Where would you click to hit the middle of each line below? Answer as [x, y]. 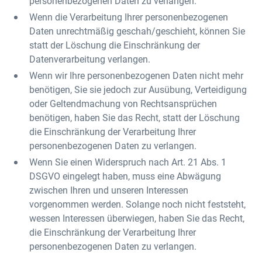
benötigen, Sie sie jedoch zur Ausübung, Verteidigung [138, 89]
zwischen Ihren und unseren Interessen [109, 190]
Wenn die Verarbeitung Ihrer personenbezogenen [129, 17]
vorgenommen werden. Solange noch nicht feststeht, [138, 204]
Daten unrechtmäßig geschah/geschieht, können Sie [137, 31]
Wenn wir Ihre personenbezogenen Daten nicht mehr [137, 75]
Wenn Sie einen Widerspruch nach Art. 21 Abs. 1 [128, 162]
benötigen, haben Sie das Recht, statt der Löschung [135, 117]
